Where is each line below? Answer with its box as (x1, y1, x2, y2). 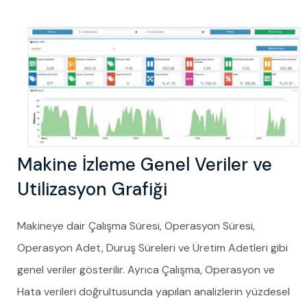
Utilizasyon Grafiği (17, 177, 167, 201)
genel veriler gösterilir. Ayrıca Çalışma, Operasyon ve (17, 262, 275, 278)
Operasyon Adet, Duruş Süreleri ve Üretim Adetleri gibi (17, 241, 288, 256)
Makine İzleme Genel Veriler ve (17, 153, 272, 177)
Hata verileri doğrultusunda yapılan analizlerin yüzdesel (17, 284, 290, 299)
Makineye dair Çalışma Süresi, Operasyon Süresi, (17, 219, 255, 234)
